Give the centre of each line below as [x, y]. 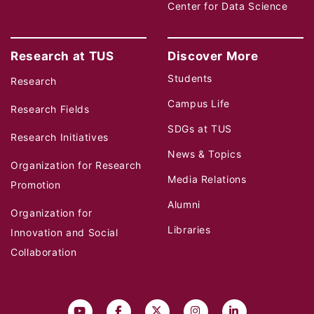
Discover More [213, 56]
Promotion [36, 185]
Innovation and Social [64, 233]
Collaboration [44, 252]
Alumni [184, 205]
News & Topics [205, 154]
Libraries [189, 230]
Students [190, 78]
